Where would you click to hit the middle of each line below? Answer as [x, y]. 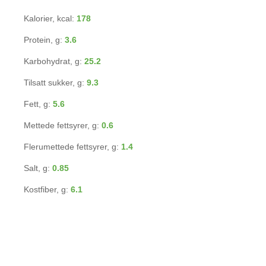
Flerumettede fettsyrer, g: [72, 147]
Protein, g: [44, 40]
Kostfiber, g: [47, 189]
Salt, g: [38, 168]
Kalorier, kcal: [50, 18]
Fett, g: [38, 104]
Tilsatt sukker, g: [55, 83]
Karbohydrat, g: [54, 61]
